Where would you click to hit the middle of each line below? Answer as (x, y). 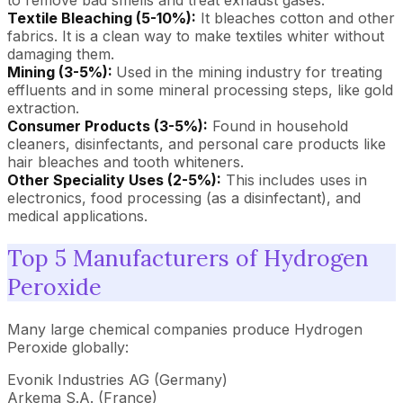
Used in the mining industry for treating (249, 72)
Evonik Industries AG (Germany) (117, 379)
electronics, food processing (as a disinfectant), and (184, 198)
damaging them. (61, 54)
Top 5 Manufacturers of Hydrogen (188, 258)
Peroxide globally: (68, 347)
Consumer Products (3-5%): (107, 126)
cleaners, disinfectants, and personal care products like (197, 144)
